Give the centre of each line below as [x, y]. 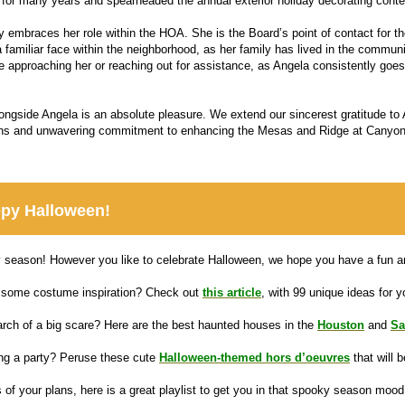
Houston [341, 325]
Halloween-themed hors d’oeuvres [254, 357]
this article [232, 292]
